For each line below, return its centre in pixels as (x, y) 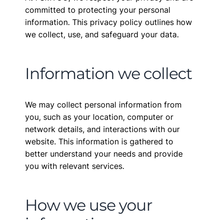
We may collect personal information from (104, 105)
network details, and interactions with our (103, 129)
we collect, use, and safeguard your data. (102, 34)
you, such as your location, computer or (99, 117)
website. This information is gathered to (99, 141)
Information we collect (109, 73)
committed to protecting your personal (98, 10)
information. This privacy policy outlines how (109, 22)
